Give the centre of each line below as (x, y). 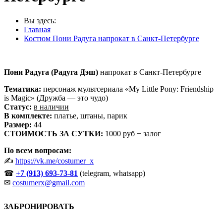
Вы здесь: (40, 20)
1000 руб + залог (132, 133)
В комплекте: (28, 115)
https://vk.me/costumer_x (55, 161)
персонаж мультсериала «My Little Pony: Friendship (127, 89)
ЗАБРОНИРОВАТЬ (39, 206)
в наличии (51, 107)
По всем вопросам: (38, 150)
